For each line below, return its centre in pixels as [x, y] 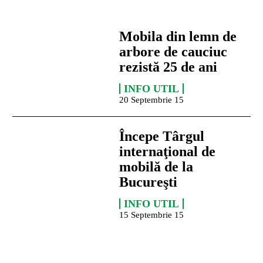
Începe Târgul [162, 136]
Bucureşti [149, 182]
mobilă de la [156, 166]
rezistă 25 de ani [168, 67]
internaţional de [168, 151]
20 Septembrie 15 [152, 100]
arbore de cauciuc [173, 52]
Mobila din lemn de [178, 37]
